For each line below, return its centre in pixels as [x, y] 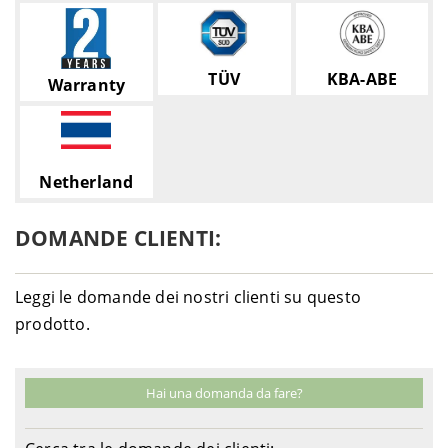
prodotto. [52, 323]
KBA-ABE [362, 79]
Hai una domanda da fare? [224, 392]
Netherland [86, 181]
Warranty [86, 84]
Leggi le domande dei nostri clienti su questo [188, 296]
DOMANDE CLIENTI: [118, 237]
